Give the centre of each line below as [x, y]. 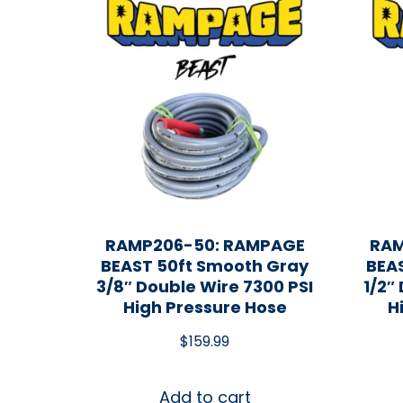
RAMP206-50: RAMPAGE [205, 245]
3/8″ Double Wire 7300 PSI [205, 286]
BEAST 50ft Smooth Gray [205, 265]
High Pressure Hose [205, 307]
